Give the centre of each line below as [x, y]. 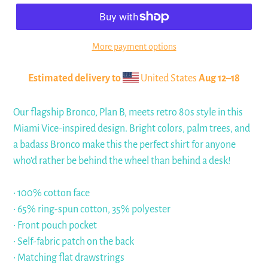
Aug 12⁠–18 [219, 78]
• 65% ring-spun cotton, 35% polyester [92, 209]
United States [169, 78]
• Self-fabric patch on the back [74, 242]
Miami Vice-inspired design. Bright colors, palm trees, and [132, 129]
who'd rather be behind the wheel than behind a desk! [122, 161]
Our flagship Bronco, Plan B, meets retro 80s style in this [128, 112]
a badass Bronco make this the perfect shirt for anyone [124, 145]
